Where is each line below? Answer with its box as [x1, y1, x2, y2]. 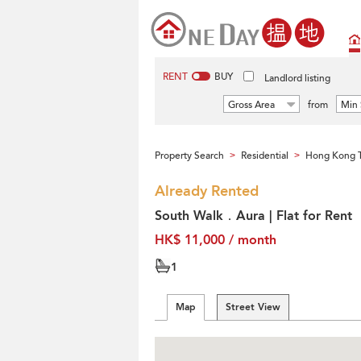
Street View [226, 301, 280, 313]
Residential [241, 149, 288, 162]
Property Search [155, 149, 224, 162]
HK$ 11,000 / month [155, 231, 276, 249]
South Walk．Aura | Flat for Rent [155, 207, 352, 225]
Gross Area [228, 98, 275, 111]
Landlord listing [264, 72, 330, 85]
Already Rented [155, 181, 259, 201]
